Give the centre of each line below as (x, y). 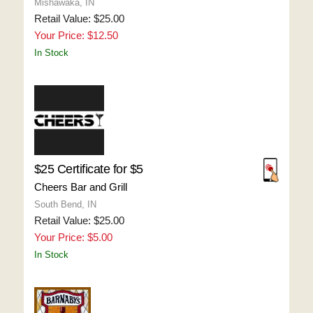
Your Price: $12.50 (76, 35)
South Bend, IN (65, 204)
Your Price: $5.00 (73, 237)
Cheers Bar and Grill (80, 187)
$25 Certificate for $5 (88, 169)
